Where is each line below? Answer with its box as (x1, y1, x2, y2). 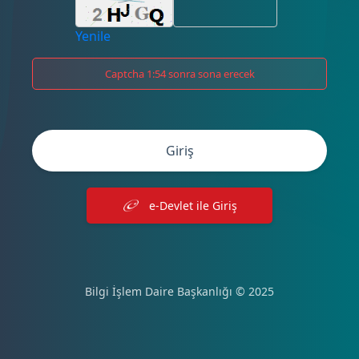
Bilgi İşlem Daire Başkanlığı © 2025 (85, 283, 274, 299)
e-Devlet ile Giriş (149, 197, 238, 213)
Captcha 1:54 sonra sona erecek (104, 66, 255, 81)
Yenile (75, 26, 111, 45)
